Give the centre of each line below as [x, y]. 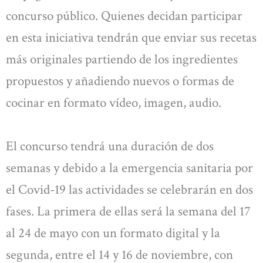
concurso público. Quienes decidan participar [124, 16]
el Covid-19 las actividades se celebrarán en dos [129, 189]
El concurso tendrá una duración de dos [110, 146]
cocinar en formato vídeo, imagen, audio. [114, 103]
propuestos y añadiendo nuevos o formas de [120, 81]
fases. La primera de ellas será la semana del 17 [128, 211]
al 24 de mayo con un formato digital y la [113, 233]
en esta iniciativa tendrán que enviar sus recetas [131, 38]
